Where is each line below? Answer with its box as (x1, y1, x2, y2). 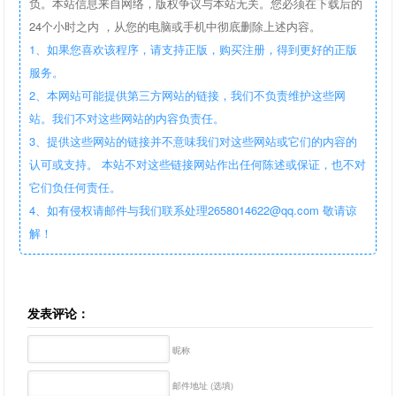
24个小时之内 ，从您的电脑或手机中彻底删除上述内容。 (29, 18, 322, 34)
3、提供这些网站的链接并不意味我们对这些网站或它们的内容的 (29, 133, 358, 149)
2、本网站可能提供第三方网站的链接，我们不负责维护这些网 (29, 87, 346, 103)
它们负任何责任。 (29, 179, 126, 195)
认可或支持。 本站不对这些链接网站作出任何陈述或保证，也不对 (29, 156, 367, 172)
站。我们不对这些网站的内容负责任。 (29, 110, 225, 126)
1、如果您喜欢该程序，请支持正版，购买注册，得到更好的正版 (29, 41, 358, 57)
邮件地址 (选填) (171, 378, 233, 392)
